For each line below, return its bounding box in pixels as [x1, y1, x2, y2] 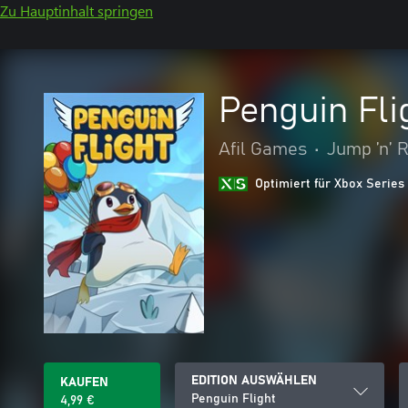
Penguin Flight [191, 393, 276, 405]
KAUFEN [60, 376, 108, 389]
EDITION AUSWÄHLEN [191, 374, 317, 387]
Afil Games [219, 140, 307, 158]
